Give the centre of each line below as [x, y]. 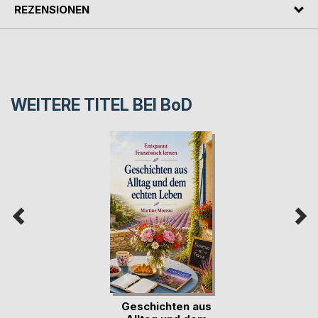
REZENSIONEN [52, 9]
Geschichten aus [166, 306]
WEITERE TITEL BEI [86, 105]
